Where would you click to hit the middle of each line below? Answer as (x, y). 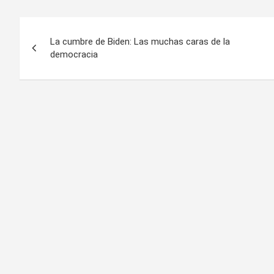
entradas (57, 79)
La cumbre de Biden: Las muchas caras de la (140, 41)
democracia (74, 54)
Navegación (71, 28)
